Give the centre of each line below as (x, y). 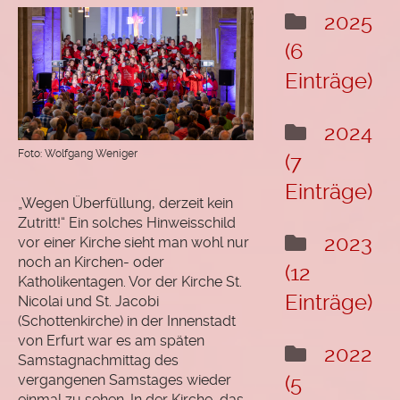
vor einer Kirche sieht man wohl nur (133, 242)
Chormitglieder (56, 195)
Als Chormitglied (90, 230)
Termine (33, 125)
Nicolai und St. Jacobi (88, 301)
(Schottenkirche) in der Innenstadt (127, 321)
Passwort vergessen (103, 319)
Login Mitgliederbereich (113, 284)
